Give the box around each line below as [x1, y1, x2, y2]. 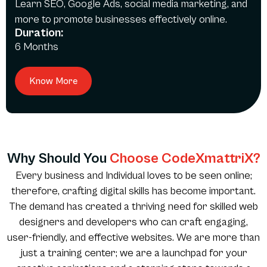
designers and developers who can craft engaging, [19, 216, 248, 229]
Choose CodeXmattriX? [109, 150, 260, 167]
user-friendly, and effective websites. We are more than [7, 231, 260, 244]
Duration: [15, 26, 63, 41]
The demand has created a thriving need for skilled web [9, 200, 258, 213]
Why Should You [7, 150, 110, 167]
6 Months [15, 41, 58, 54]
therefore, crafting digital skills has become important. [11, 185, 256, 198]
